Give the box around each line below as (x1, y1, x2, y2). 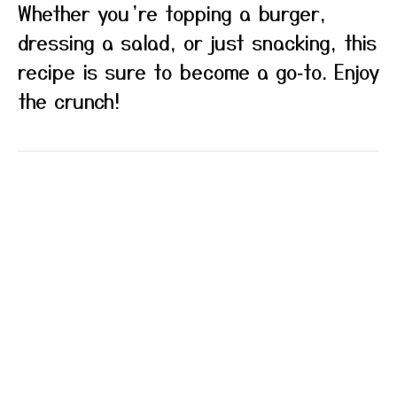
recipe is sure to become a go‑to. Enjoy (18, 57, 379, 85)
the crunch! (18, 86, 120, 114)
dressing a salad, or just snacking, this (18, 27, 377, 56)
